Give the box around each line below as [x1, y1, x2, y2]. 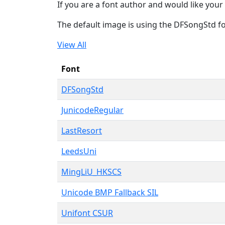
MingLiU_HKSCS [61, 166, 122, 177]
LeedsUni [61, 145, 96, 157]
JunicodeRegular [61, 104, 124, 116]
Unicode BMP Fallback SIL [61, 186, 158, 198]
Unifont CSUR [61, 207, 113, 218]
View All [57, 39, 86, 50]
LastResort [61, 125, 102, 136]
